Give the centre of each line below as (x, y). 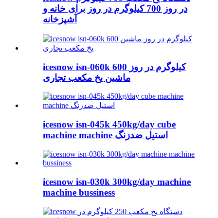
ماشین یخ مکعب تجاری (87, 77)
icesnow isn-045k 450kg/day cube (109, 125)
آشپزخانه (60, 19)
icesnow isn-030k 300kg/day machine (117, 182)
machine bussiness (79, 192)
